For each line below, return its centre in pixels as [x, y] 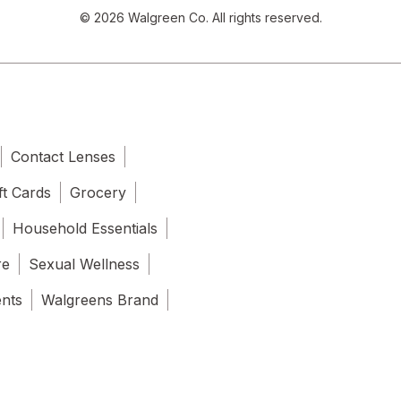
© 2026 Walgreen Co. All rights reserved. [200, 18]
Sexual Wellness [84, 264]
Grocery [98, 193]
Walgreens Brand [100, 300]
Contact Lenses [63, 157]
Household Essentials [85, 229]
